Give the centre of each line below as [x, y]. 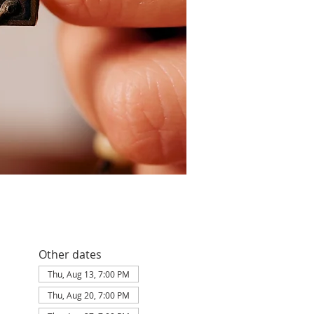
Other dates [70, 254]
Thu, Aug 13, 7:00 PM [88, 274]
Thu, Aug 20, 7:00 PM [88, 295]
